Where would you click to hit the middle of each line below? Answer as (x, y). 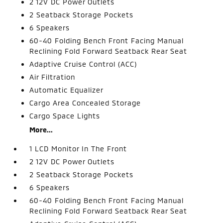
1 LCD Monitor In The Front (78, 149)
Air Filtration (53, 77)
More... (41, 130)
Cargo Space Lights (65, 116)
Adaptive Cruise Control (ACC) (83, 64)
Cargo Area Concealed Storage (85, 103)
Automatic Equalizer (67, 90)
